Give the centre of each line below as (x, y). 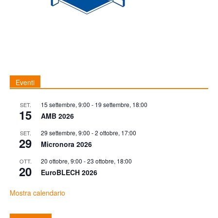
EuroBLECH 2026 (69, 173)
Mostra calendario (37, 193)
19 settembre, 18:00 (121, 105)
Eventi (25, 82)
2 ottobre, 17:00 (116, 133)
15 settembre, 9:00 (65, 105)
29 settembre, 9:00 (65, 133)
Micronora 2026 (66, 144)
